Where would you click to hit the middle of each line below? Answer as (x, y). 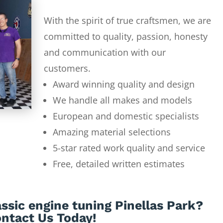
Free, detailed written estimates (118, 164)
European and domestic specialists (126, 116)
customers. (67, 68)
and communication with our (105, 52)
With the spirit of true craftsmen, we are (127, 20)
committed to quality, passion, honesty (125, 36)
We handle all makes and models (122, 100)
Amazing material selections (111, 132)
